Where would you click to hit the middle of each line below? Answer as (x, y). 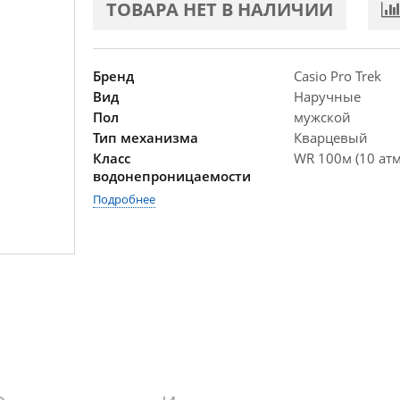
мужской (322, 117)
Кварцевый (331, 137)
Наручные (327, 96)
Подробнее (124, 199)
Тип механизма (146, 137)
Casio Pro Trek (337, 76)
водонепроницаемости (172, 176)
